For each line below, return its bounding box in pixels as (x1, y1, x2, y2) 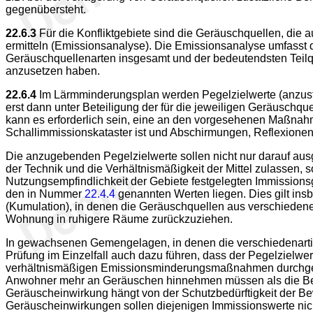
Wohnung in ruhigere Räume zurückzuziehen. (6, 213, 233, 225)
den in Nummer (6, 188, 85, 200)
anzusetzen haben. (6, 65, 100, 77)
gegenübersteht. (6, 3, 86, 15)
